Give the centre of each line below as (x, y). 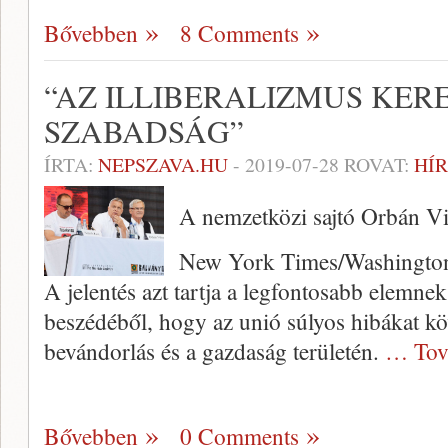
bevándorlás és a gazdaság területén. (214, 351)
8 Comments (239, 33)
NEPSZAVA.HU (163, 165)
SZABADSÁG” (144, 131)
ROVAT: (376, 165)
